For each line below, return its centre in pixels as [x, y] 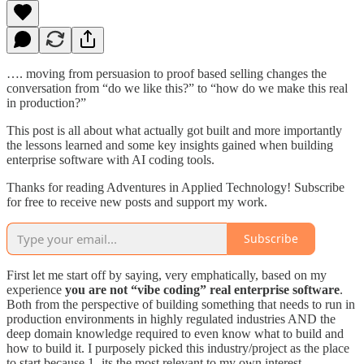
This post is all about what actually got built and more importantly [174, 130]
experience [36, 289]
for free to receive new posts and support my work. [137, 201]
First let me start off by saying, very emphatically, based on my [167, 275]
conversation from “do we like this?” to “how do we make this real [177, 88]
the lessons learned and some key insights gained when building [170, 145]
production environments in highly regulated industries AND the [171, 318]
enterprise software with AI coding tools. [110, 159]
